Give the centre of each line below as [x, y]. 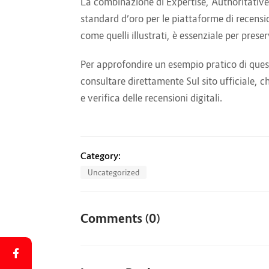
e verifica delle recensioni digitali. [152, 98]
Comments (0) [120, 219]
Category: [101, 156]
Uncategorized [113, 173]
